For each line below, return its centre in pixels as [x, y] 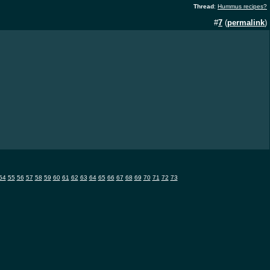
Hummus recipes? [242, 6]
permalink [246, 23]
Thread [204, 6]
